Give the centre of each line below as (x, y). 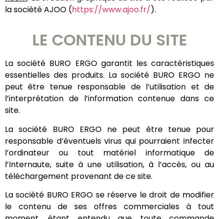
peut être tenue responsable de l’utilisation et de (109, 87)
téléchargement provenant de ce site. (79, 176)
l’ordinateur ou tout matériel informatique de (109, 153)
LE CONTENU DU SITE (109, 40)
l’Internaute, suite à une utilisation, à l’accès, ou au (109, 164)
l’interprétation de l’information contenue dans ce (109, 99)
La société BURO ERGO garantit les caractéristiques (109, 64)
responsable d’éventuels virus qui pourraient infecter (109, 141)
